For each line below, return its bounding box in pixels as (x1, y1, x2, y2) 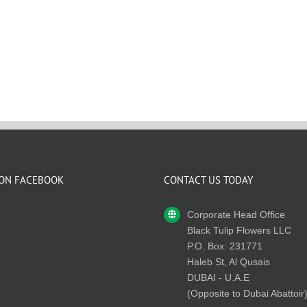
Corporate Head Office (186, 208, 285, 220)
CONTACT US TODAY (164, 173, 253, 186)
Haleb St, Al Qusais (186, 256, 270, 267)
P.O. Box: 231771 (186, 240, 262, 251)
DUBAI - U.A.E (186, 271, 249, 283)
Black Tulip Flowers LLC (186, 224, 291, 236)
